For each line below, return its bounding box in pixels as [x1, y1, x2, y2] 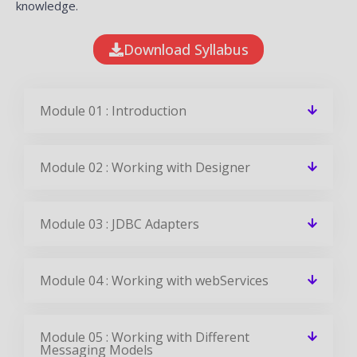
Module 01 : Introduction [40, 101, 186, 120]
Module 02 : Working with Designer [40, 158, 250, 176]
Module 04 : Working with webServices [40, 271, 269, 289]
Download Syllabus [124, 39, 249, 59]
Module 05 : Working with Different [40, 328, 249, 346]
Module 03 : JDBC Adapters [40, 214, 199, 233]
